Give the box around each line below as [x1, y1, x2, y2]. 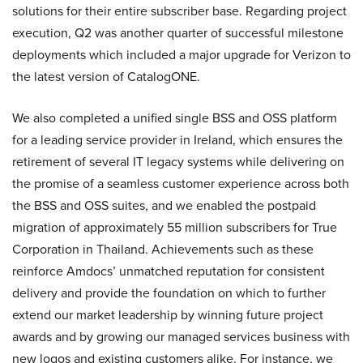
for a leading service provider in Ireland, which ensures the [12, 130, 343, 149]
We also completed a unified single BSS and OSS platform [12, 109, 337, 127]
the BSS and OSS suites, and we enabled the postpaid [12, 196, 316, 215]
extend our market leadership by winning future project [12, 305, 323, 324]
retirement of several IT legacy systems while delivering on [12, 152, 344, 171]
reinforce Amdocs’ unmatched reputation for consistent [12, 262, 325, 280]
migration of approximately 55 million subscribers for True [12, 218, 337, 237]
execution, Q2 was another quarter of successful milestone [12, 23, 344, 42]
